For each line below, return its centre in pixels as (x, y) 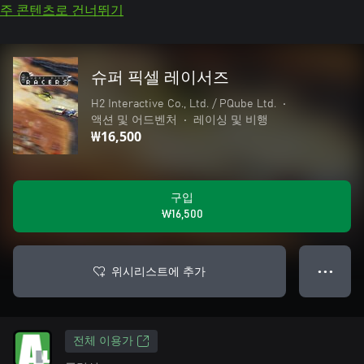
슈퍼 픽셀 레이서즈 (160, 78)
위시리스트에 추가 (158, 271)
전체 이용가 (103, 341)
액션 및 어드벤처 (134, 120)
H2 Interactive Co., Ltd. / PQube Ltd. (184, 104)
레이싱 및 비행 (231, 120)
